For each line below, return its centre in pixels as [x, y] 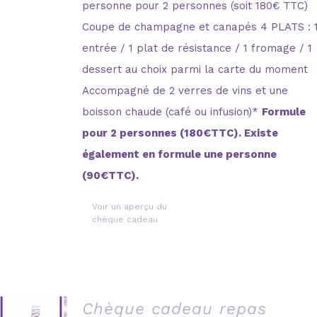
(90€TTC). [111, 175]
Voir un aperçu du [130, 206]
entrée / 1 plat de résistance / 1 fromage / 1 [197, 48]
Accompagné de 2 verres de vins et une [185, 90]
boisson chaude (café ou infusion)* [172, 111]
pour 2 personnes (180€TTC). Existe [180, 133]
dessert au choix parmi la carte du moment [195, 69]
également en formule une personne [180, 154]
